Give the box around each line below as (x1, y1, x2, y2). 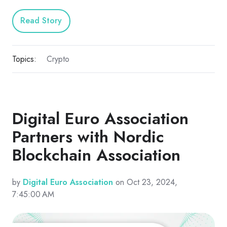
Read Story (20, 15, 62, 27)
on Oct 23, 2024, (113, 176, 177, 188)
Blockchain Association (12, 143, 180, 167)
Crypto (46, 53, 69, 65)
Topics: (12, 53, 36, 65)
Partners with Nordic (12, 125, 164, 149)
